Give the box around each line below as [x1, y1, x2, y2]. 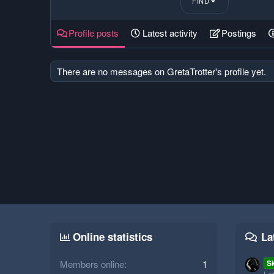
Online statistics [73, 229, 152, 244]
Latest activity [143, 26, 198, 40]
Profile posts [68, 26, 119, 40]
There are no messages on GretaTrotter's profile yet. [57, 65, 266, 78]
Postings [221, 26, 256, 40]
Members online [60, 257, 124, 270]
